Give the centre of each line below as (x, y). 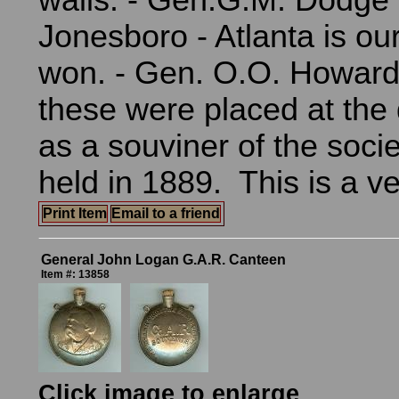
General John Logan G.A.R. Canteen (163, 260)
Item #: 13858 (75, 274)
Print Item (75, 213)
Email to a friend (166, 213)
